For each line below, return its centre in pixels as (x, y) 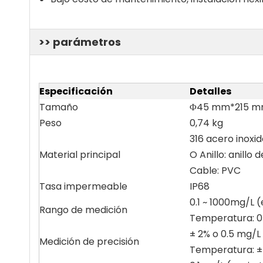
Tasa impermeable (83, 186)
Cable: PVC (215, 171)
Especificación (76, 91)
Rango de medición (83, 210)
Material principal (80, 155)
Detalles (210, 91)
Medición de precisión (89, 242)
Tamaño (59, 107)
